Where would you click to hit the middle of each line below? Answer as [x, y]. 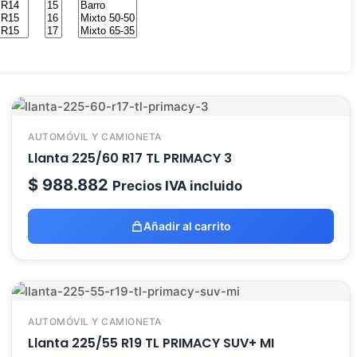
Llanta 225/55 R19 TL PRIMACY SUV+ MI [151, 343]
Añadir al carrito [187, 226]
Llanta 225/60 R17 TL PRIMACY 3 [130, 158]
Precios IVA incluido [177, 186]
